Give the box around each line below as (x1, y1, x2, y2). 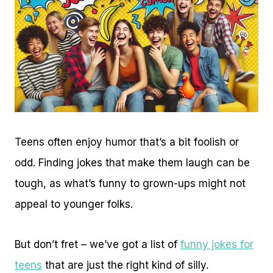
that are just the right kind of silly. (42, 258, 208, 271)
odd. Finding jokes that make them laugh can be (15, 156, 250, 169)
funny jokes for (180, 238, 253, 250)
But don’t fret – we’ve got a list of (15, 238, 180, 250)
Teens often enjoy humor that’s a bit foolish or (15, 135, 239, 148)
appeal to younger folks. (15, 197, 133, 210)
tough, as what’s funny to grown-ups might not (15, 177, 246, 190)
